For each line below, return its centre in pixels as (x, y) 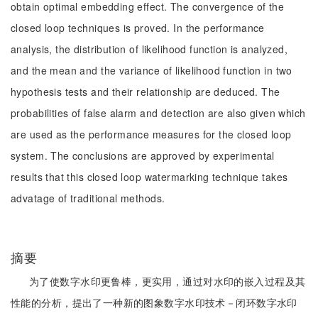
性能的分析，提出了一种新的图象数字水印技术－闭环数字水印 (154, 302)
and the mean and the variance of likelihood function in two (152, 70)
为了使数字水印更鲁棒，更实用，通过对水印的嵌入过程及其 (168, 281)
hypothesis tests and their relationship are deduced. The (146, 92)
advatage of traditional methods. (88, 198)
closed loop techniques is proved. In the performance (138, 28)
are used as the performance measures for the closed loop (151, 134)
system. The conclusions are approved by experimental (143, 155)
